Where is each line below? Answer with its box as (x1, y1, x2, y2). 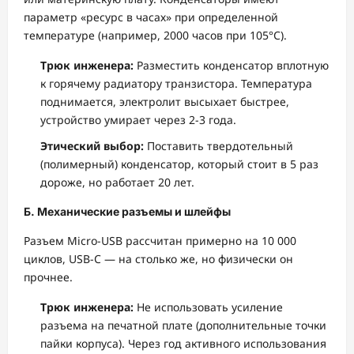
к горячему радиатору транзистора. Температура (40, 75, 312, 91)
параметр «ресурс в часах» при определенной (24, 9, 278, 24)
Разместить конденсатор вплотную (134, 57, 329, 73)
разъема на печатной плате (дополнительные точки (40, 318, 326, 333)
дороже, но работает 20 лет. (40, 175, 194, 190)
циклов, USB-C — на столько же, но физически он (24, 251, 293, 266)
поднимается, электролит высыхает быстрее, (40, 93, 289, 109)
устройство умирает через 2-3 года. (40, 111, 236, 127)
